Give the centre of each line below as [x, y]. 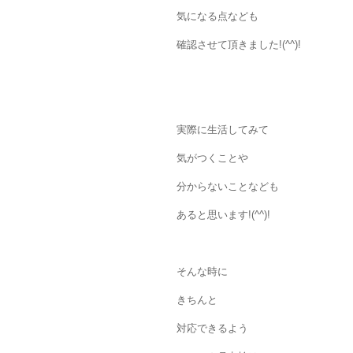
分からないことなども [228, 187]
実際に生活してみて [223, 130]
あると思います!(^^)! [223, 215]
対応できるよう [212, 329]
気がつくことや [212, 158]
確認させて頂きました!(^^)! [239, 45]
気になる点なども [217, 17]
